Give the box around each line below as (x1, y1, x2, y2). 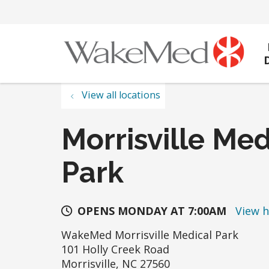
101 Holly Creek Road (61, 242, 169, 257)
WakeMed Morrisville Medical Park (61, 228, 238, 243)
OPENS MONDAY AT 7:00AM (77, 204, 226, 219)
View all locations (82, 88, 160, 102)
